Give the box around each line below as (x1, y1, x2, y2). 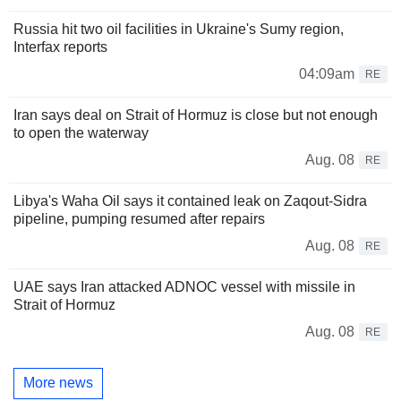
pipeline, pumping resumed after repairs (13, 210, 265, 226)
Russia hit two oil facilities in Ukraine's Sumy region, (13, 21, 344, 37)
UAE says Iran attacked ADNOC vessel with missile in (13, 278, 355, 294)
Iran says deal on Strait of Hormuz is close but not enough (13, 107, 378, 123)
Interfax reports (13, 38, 107, 55)
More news (23, 375, 93, 391)
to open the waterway (13, 124, 149, 141)
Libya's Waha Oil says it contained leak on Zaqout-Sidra (13, 192, 367, 209)
